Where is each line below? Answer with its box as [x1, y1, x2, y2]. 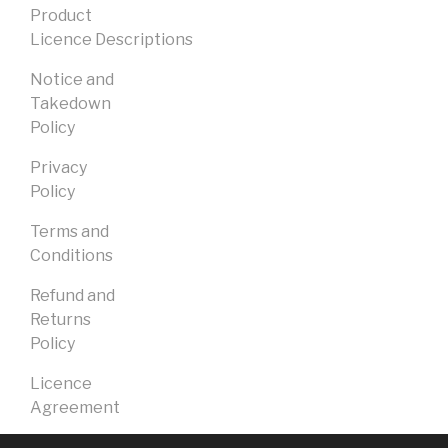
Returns [30, 309, 91, 329]
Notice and [30, 69, 114, 89]
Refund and [30, 285, 115, 305]
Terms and [30, 221, 109, 241]
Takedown [30, 93, 111, 113]
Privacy [30, 157, 87, 177]
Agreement [30, 397, 120, 417]
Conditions [30, 245, 113, 265]
